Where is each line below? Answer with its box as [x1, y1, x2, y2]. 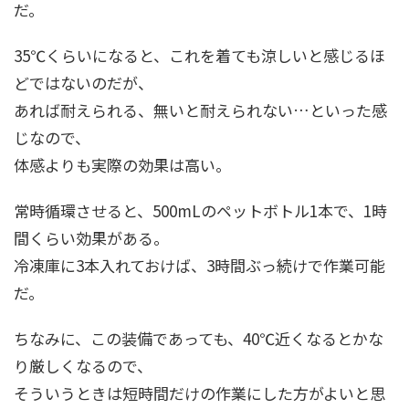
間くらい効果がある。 [14, 226, 169, 249]
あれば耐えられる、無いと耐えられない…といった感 [14, 99, 387, 121]
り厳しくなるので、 [14, 354, 152, 377]
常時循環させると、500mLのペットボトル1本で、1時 [14, 199, 387, 222]
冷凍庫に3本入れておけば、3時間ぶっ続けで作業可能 [14, 254, 385, 277]
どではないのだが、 [14, 71, 153, 94]
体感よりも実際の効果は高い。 [14, 153, 231, 176]
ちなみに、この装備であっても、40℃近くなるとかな [14, 327, 383, 350]
